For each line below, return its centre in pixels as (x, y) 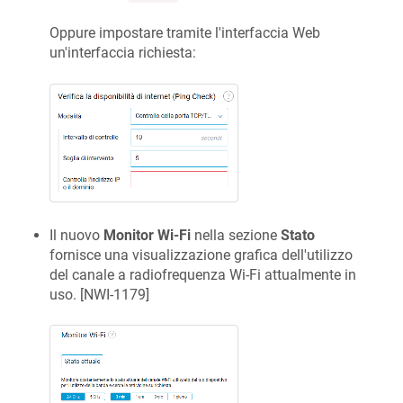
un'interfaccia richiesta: (123, 53)
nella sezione (236, 235)
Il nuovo (76, 235)
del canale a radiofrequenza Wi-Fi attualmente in (203, 274)
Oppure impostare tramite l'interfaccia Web (185, 33)
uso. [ (67, 294)
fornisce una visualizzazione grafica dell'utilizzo (201, 255)
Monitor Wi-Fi (147, 235)
